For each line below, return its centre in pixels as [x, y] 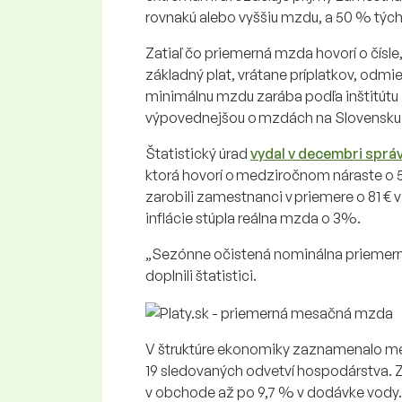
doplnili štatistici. [201, 275]
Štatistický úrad [198, 153]
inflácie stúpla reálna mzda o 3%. [254, 218]
